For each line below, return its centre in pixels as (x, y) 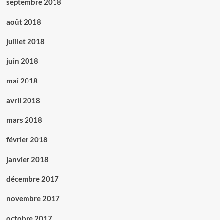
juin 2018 (22, 61)
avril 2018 (23, 100)
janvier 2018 (27, 159)
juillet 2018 (25, 41)
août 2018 (24, 22)
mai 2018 (22, 81)
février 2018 (27, 140)
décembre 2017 (32, 179)
